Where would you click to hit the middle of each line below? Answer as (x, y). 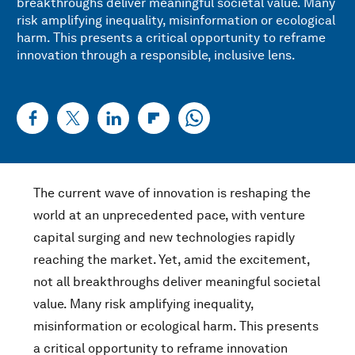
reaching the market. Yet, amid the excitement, (172, 260)
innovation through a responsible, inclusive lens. (156, 55)
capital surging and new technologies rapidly (164, 237)
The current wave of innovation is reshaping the (172, 193)
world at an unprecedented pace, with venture (169, 215)
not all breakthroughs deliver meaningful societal (177, 282)
